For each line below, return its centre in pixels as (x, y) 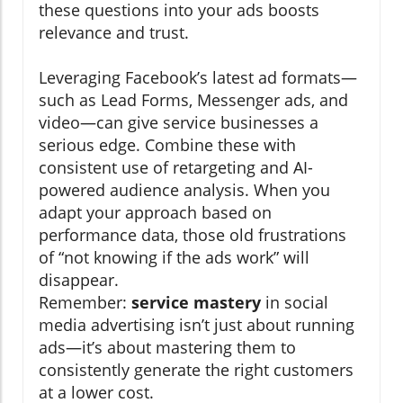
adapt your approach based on (155, 213)
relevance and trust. (114, 33)
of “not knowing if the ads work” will (174, 258)
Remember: (85, 303)
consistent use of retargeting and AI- (176, 168)
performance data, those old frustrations (193, 235)
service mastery (196, 303)
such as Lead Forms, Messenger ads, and (193, 100)
